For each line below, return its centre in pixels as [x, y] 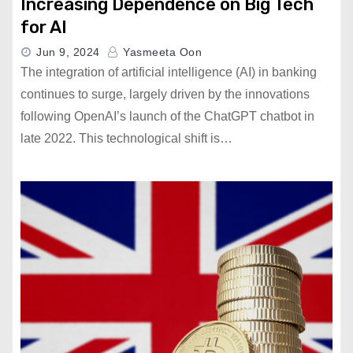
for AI [44, 27]
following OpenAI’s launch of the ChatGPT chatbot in [167, 116]
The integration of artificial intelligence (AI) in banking [169, 72]
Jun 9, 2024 [68, 52]
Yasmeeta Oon [160, 52]
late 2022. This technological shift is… [126, 138]
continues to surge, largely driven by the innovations [165, 94]
